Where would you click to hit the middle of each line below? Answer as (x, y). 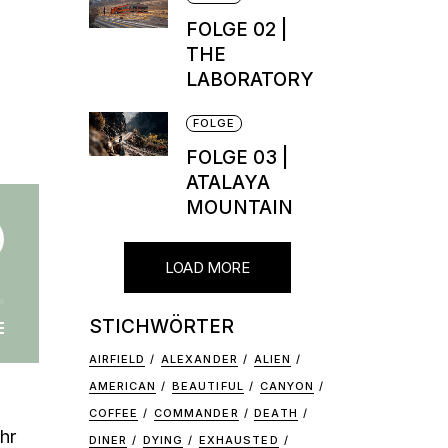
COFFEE (113, 413)
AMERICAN (122, 386)
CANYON (287, 386)
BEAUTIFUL (207, 386)
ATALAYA (227, 182)
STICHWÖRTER (161, 326)
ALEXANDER (199, 359)
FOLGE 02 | (236, 29)
